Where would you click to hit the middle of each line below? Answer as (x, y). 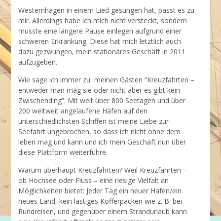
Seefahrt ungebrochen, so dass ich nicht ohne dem (100, 131)
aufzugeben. (38, 62)
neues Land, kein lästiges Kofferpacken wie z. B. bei (100, 201)
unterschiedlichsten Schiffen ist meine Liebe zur (94, 121)
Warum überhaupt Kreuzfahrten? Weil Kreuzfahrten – (103, 170)
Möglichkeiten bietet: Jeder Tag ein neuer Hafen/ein (100, 191)
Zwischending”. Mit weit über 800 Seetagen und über (102, 100)
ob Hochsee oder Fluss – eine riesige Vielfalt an (94, 180)
